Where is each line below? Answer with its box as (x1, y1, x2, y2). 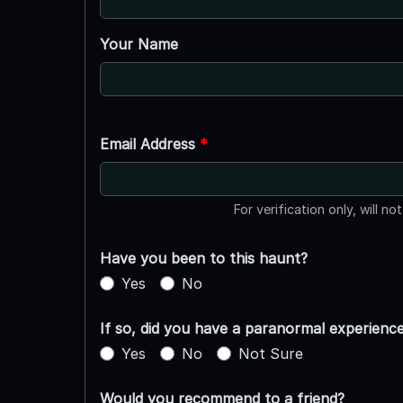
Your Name (99, 34, 178, 53)
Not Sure (237, 344, 303, 363)
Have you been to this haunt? (99, 248, 308, 267)
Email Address (99, 134, 200, 153)
